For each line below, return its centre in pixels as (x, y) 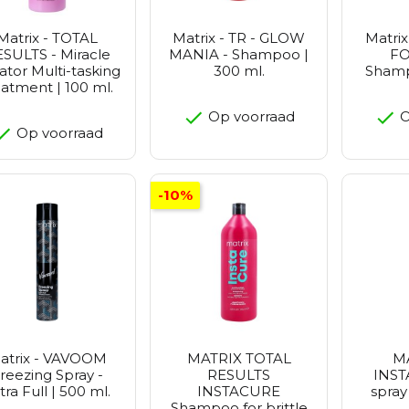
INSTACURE (239, 392)
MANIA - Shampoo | (239, 55)
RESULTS (239, 375)
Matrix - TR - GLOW (239, 38)
